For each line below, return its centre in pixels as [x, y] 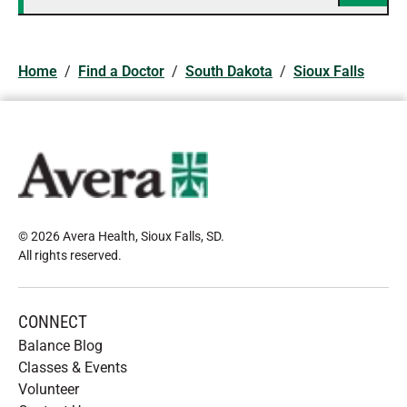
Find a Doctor [121, 71]
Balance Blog [60, 346]
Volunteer [49, 389]
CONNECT [53, 322]
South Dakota [229, 71]
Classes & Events [73, 367]
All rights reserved [68, 255]
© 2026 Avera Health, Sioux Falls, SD [119, 236]
